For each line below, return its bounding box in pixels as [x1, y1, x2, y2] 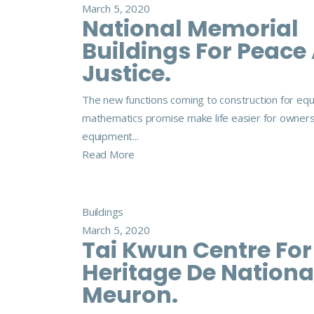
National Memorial [82, 13, 299, 44]
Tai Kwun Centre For [82, 234, 312, 266]
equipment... [82, 129, 139, 143]
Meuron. [82, 279, 178, 310]
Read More [82, 147, 135, 161]
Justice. [82, 57, 171, 89]
